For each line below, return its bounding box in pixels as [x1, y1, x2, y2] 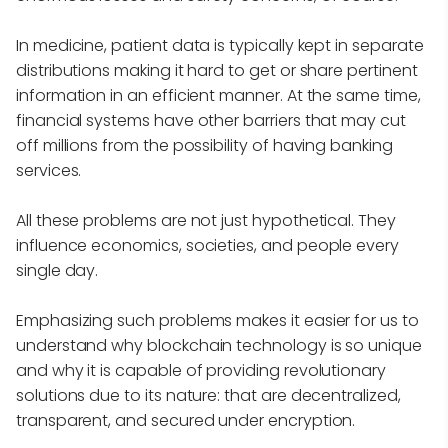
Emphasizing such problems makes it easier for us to [16, 308, 419, 332]
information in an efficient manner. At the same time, [16, 83, 421, 107]
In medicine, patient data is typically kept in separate [16, 33, 424, 57]
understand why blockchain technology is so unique [16, 333, 422, 357]
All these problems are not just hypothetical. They [16, 208, 396, 232]
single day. [16, 258, 99, 282]
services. [16, 158, 86, 182]
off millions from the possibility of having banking [16, 133, 393, 157]
